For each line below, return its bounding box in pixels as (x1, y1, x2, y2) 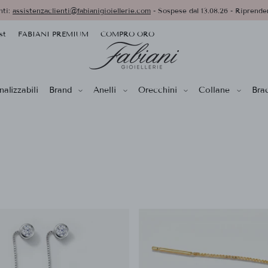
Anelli (93, 84, 117, 95)
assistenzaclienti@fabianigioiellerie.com (13, 5, 151, 15)
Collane (199, 84, 230, 95)
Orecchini (138, 84, 177, 95)
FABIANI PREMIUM (18, 29, 89, 38)
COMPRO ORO (100, 29, 155, 38)
